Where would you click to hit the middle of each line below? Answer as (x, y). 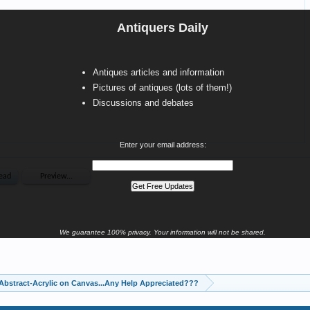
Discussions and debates (143, 103)
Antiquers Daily (163, 28)
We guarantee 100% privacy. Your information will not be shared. (163, 232)
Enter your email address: (163, 145)
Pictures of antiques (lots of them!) (162, 88)
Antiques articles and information (158, 72)
